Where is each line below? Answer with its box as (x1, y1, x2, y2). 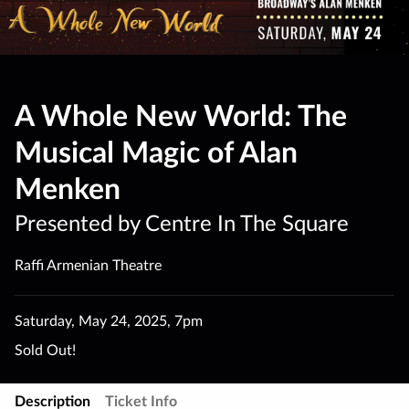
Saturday (15, 313, 71, 329)
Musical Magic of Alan (15, 139, 298, 169)
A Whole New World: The (15, 102, 347, 132)
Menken (15, 175, 121, 205)
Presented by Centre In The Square (15, 213, 349, 236)
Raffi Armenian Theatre (15, 257, 162, 273)
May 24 (79, 313, 127, 329)
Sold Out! (15, 342, 76, 358)
